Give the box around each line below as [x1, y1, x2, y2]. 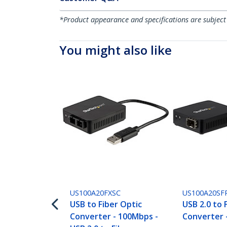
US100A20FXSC [70, 188, 121, 198]
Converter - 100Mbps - [70, 211, 159, 222]
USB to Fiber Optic [70, 199, 142, 210]
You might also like [59, 42, 172, 58]
